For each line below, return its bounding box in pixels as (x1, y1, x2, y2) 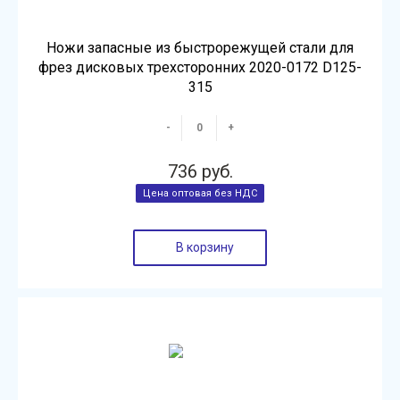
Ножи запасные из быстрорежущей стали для (46, 39, 354, 56)
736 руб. (167, 161, 233, 182)
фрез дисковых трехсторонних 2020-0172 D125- (38, 59, 362, 76)
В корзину (175, 240, 234, 254)
